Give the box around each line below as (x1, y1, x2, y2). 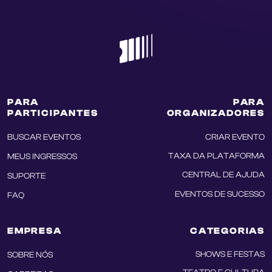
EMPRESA (7, 226, 62, 236)
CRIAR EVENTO (205, 132, 265, 141)
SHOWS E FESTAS (195, 250, 265, 259)
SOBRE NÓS (7, 250, 53, 259)
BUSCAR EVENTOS (7, 132, 81, 141)
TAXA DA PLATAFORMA (168, 151, 265, 160)
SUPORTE (7, 171, 46, 180)
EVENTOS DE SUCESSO (175, 189, 265, 199)
